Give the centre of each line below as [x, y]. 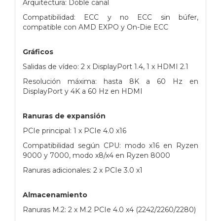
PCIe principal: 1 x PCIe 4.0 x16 [74, 130]
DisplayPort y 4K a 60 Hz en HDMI [83, 91]
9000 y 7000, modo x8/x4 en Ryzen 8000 [96, 155]
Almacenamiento [55, 195]
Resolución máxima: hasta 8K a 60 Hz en [110, 81]
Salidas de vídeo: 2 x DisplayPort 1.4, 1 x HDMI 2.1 [106, 66]
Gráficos [38, 52]
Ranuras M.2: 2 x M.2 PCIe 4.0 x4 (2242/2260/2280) [109, 209]
